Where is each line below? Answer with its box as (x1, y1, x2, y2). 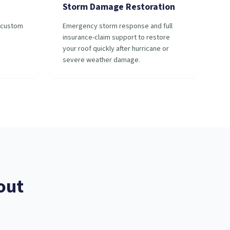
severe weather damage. (63, 55, 140, 65)
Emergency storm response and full (63, 21, 172, 31)
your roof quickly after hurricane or (63, 44, 169, 54)
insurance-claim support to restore (63, 32, 170, 43)
